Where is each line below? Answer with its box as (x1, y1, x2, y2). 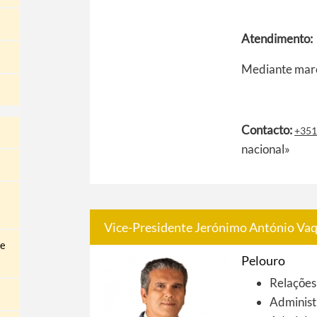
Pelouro (241, 253, 285, 268)
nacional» (241, 142, 290, 156)
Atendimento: (241, 31, 313, 46)
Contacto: (241, 122, 294, 137)
